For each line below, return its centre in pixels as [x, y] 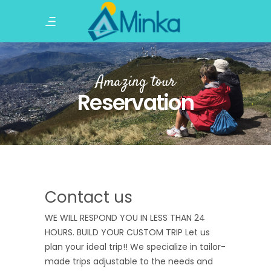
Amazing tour [135, 82]
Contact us [89, 197]
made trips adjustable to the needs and [129, 261]
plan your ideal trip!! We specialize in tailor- [135, 247]
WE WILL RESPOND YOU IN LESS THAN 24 [125, 217]
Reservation [135, 102]
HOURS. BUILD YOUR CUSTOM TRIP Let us [127, 232]
